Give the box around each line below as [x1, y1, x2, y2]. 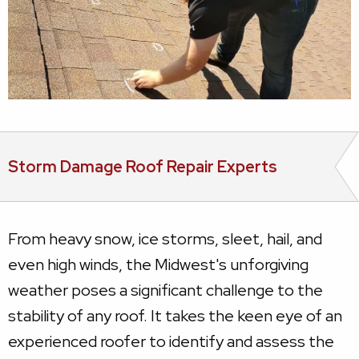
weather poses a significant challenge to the [8, 279, 323, 301]
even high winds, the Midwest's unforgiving [8, 253, 309, 275]
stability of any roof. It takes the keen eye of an [8, 305, 342, 326]
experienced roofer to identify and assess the [8, 330, 334, 352]
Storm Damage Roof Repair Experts [8, 155, 277, 177]
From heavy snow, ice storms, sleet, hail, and [8, 228, 322, 249]
